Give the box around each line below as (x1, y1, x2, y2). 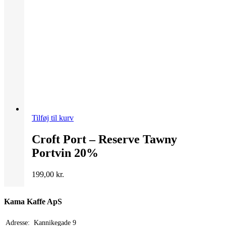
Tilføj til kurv (32, 114, 74, 123)
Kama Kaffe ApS (4, 197, 62, 206)
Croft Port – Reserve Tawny (32, 133, 177, 146)
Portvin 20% (32, 146, 98, 160)
